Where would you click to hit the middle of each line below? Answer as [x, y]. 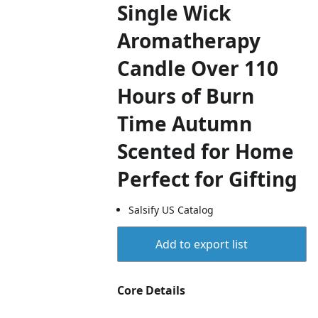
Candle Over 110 [198, 68]
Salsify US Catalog [171, 210]
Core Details [152, 290]
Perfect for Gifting [208, 179]
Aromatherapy [189, 40]
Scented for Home [206, 151]
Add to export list [201, 244]
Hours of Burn [186, 96]
